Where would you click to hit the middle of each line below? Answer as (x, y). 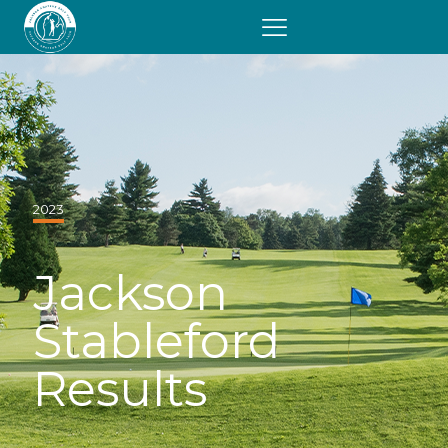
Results (120, 389)
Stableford (156, 341)
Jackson (130, 293)
